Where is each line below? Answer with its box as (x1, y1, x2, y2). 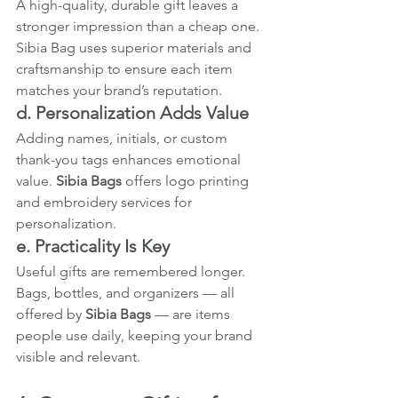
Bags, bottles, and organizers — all (16, 283, 238, 301)
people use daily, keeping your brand (16, 326, 256, 344)
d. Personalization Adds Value (16, 101, 249, 123)
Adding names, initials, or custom (16, 129, 231, 147)
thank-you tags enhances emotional (16, 150, 244, 168)
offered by (16, 305, 85, 322)
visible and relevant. (16, 347, 140, 365)
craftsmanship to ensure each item (16, 60, 236, 77)
